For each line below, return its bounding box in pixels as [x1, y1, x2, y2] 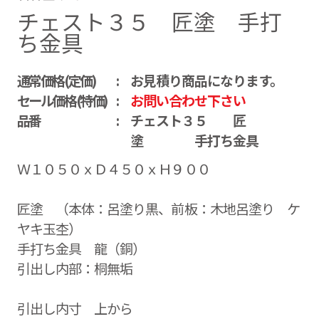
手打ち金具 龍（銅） [16, 239, 146, 258]
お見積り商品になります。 [130, 70, 283, 90]
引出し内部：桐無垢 [16, 258, 133, 278]
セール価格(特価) [16, 90, 108, 110]
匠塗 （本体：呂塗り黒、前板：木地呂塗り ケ [16, 199, 300, 219]
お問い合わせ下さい [130, 90, 246, 110]
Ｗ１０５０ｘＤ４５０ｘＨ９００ [16, 159, 210, 179]
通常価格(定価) [16, 70, 96, 90]
